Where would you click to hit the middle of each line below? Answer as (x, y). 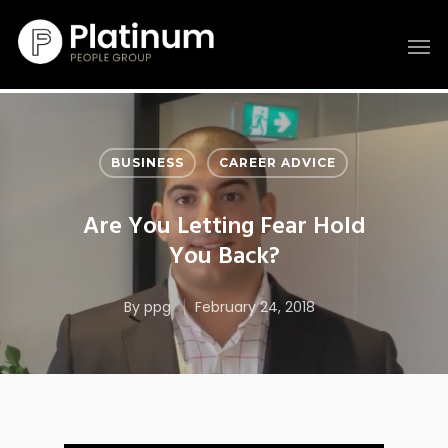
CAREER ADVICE (277, 162)
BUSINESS (147, 162)
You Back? (224, 257)
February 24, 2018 (254, 307)
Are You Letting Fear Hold (224, 227)
